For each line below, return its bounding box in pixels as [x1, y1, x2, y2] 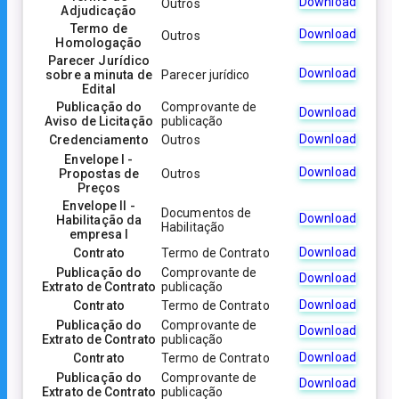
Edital [82, 82, 116, 97]
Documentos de [161, 206, 252, 221]
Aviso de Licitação [45, 114, 153, 129]
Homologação [55, 36, 142, 51]
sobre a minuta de [45, 68, 152, 83]
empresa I [69, 227, 129, 242]
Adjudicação [61, 4, 137, 19]
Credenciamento [49, 133, 149, 148]
